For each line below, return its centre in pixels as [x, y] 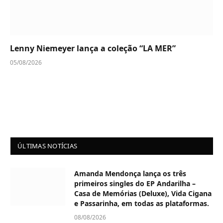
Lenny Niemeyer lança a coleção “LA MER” [93, 49]
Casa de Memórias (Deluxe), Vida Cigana [143, 194]
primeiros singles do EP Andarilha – [135, 184]
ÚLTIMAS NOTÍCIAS [48, 146]
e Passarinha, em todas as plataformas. [142, 204]
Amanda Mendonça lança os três [130, 174]
